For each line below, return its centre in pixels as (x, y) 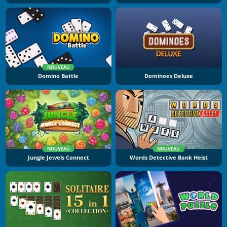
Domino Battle (59, 76)
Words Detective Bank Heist (168, 158)
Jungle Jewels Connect (58, 158)
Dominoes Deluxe (168, 76)
